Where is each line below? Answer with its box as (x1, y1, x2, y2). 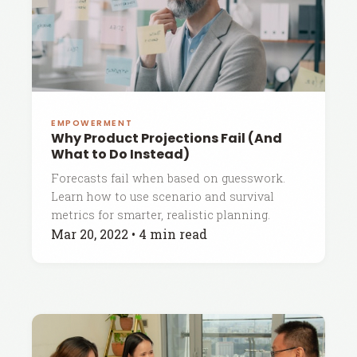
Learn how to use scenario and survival (51, 189, 274, 204)
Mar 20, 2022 (51, 226, 128, 242)
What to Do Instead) (51, 145, 190, 163)
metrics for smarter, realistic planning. (51, 207, 270, 222)
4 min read (139, 226, 207, 242)
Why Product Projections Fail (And (51, 129, 282, 147)
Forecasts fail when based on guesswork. (51, 171, 285, 186)
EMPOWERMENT (51, 117, 133, 129)
